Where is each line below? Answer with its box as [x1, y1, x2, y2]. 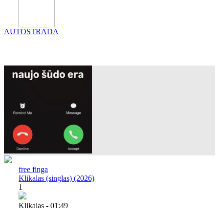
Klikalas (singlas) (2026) [19, 174, 94, 182]
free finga [19, 165, 48, 174]
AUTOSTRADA [4, 27, 59, 36]
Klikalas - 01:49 [19, 201, 68, 210]
